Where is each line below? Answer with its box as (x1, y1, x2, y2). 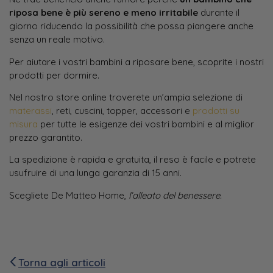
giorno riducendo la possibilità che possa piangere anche (9, 20, 253, 32)
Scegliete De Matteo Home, (9, 189, 129, 201)
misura (9, 118, 38, 130)
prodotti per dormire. (9, 69, 99, 81)
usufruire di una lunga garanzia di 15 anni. (9, 167, 182, 179)
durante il (198, 7, 239, 19)
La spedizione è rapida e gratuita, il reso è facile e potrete (9, 154, 256, 166)
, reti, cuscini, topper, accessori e (52, 104, 193, 116)
